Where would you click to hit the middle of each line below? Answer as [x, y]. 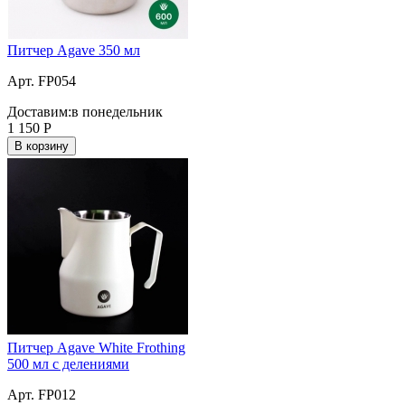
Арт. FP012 [42, 394]
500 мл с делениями [68, 363]
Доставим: [39, 111]
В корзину [42, 146]
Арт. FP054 [42, 80]
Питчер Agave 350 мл [74, 50]
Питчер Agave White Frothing [96, 347]
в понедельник [117, 111]
